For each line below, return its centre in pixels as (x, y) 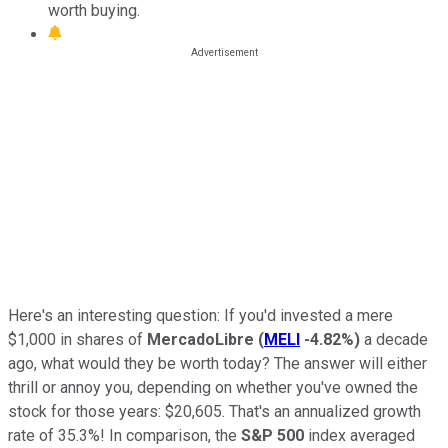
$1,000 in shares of (77, 339)
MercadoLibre (200, 339)
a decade (394, 339)
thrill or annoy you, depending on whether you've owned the (213, 387)
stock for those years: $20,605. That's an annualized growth (214, 411)
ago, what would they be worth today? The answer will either (217, 363)
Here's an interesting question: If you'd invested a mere (200, 315)
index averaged (359, 435)
